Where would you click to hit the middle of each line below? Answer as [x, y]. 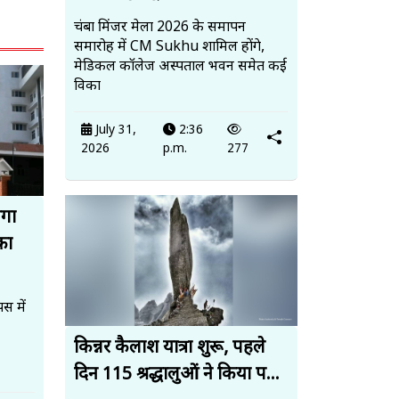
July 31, [114, 131]
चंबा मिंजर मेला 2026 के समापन [160, 28]
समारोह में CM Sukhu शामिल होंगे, [169, 48]
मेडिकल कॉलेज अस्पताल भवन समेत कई [180, 68]
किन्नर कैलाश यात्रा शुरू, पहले [170, 349]
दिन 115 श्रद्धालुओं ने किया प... [177, 375]
